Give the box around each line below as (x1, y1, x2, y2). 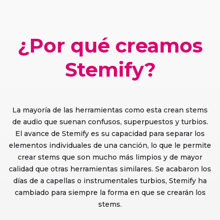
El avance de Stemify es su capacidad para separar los (15, 129, 205, 138)
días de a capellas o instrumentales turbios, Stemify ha (13, 176, 207, 185)
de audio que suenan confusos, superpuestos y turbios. (12, 117, 208, 126)
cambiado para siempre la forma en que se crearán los (14, 188, 206, 197)
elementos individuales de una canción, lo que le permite (9, 140, 211, 150)
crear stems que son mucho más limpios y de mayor (18, 152, 202, 162)
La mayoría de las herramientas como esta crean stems (12, 105, 208, 114)
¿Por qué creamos (17, 33, 203, 57)
